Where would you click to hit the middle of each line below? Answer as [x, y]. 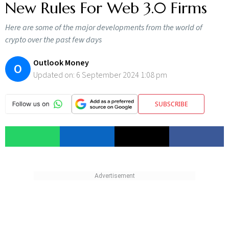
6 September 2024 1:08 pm [122, 75]
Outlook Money [61, 63]
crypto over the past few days [53, 40]
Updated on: [55, 75]
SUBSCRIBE [171, 104]
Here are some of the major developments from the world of [104, 28]
